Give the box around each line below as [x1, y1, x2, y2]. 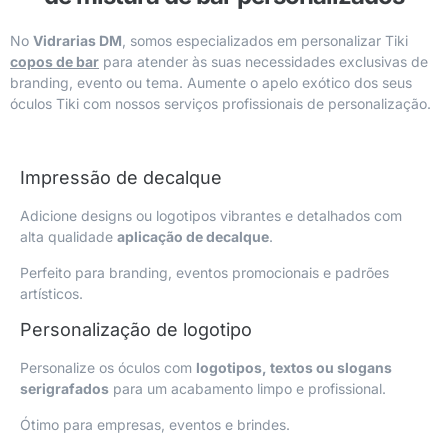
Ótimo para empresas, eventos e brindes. [20, 415, 290, 433]
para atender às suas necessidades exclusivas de [99, 52, 428, 70]
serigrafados [20, 380, 109, 398]
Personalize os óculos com [20, 359, 196, 377]
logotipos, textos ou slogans [196, 359, 392, 377]
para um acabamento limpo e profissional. [109, 380, 386, 398]
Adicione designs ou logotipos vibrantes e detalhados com [20, 207, 402, 225]
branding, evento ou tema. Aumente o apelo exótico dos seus [10, 73, 412, 91]
